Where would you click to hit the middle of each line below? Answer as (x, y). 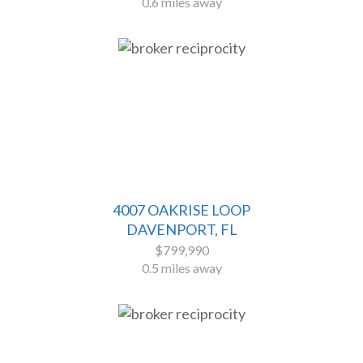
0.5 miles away (181, 268)
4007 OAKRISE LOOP (181, 210)
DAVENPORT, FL (181, 230)
